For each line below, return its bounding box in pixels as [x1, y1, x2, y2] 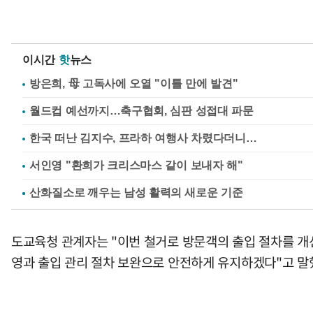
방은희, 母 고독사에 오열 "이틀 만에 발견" [29, 78, 238, 90]
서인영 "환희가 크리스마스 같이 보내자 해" [29, 159, 243, 172]
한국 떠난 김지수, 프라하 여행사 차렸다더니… [29, 132, 257, 145]
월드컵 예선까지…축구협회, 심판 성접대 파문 [29, 105, 254, 117]
